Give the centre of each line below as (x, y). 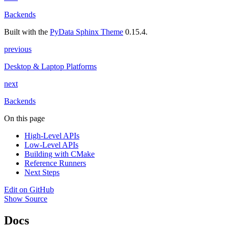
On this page (24, 118)
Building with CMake (60, 154)
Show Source (26, 198)
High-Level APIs (52, 135)
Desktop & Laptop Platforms (50, 66)
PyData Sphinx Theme (87, 32)
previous (18, 49)
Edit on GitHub (29, 189)
